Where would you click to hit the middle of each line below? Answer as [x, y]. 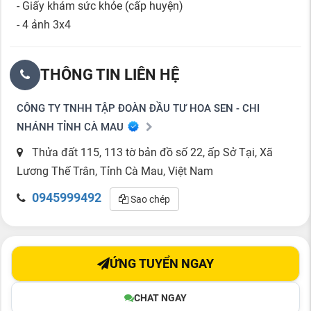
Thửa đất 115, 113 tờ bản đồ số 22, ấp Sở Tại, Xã [151, 152]
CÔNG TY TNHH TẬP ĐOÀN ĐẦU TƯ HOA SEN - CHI [138, 108]
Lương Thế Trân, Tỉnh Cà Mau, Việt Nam [115, 171]
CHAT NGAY [160, 297]
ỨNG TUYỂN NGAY [162, 263]
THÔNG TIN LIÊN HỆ [110, 74]
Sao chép [149, 199]
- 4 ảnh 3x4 [44, 24]
